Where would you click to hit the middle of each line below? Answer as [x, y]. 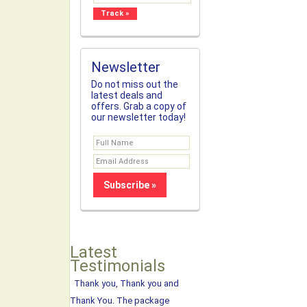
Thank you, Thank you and [124, 283]
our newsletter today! [138, 117]
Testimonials [118, 266]
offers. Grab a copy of [139, 106]
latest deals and [127, 95]
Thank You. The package [120, 300]
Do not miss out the [135, 84]
